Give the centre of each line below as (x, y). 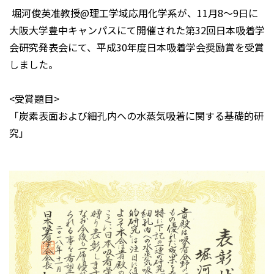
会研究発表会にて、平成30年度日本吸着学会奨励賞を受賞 (137, 47)
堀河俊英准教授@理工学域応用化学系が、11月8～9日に (134, 13)
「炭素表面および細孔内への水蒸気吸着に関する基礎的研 (136, 116)
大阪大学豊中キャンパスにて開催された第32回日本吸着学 (137, 30)
